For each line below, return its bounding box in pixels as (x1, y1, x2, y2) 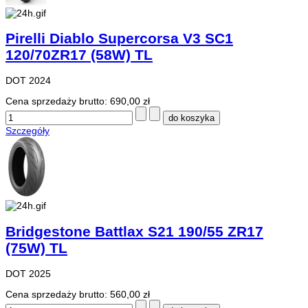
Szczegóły (5, 125, 49, 137)
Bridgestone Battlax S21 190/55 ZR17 (5, 223, 263, 239)
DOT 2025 (5, 268, 51, 280)
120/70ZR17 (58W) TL (5, 46, 153, 63)
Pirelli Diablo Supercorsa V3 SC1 (5, 30, 233, 46)
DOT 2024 (5, 75, 51, 87)
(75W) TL (5, 239, 67, 256)
